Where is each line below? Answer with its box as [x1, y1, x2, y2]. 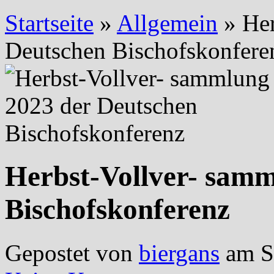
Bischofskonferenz [5, 193, 230, 226]
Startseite [5, 9, 94, 36]
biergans [139, 239, 220, 266]
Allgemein [117, 9, 218, 36]
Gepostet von [5, 239, 139, 266]
